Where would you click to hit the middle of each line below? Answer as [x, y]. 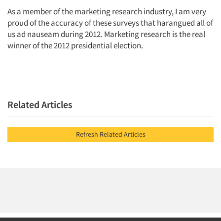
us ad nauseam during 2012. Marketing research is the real [106, 34]
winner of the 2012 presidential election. [75, 45]
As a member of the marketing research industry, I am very [107, 11]
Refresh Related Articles [134, 134]
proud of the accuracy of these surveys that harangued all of [110, 22]
